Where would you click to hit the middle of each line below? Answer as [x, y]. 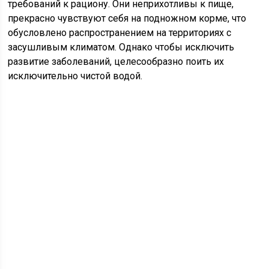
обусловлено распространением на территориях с [120, 32]
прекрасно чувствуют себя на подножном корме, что [127, 18]
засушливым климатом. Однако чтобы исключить [121, 47]
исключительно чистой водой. [75, 76]
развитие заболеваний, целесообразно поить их [116, 61]
